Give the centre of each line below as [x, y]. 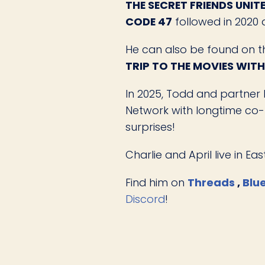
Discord [145, 199]
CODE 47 [149, 21]
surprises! [150, 127]
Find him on [156, 183]
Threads [212, 183]
